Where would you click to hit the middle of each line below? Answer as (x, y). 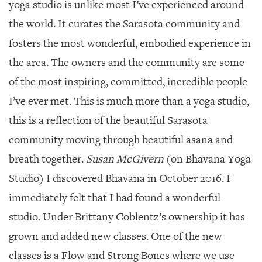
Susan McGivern (124, 159)
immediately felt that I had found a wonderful (115, 198)
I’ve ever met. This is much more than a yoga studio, (129, 101)
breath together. (46, 159)
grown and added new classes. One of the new (116, 236)
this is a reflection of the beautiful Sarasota (108, 120)
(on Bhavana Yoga (207, 159)
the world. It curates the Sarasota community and (124, 24)
